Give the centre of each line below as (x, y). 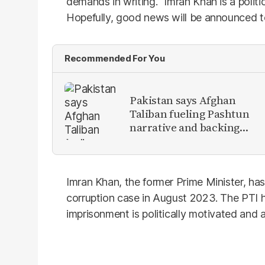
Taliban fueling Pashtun (190, 113)
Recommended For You (115, 58)
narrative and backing (185, 127)
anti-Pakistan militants (187, 140)
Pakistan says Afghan (183, 100)
